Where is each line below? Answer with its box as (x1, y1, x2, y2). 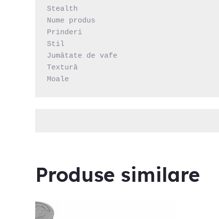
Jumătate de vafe (47, 51, 117, 60)
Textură (47, 63, 78, 72)
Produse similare (35, 162, 200, 187)
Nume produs (47, 16, 95, 25)
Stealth (47, 4, 78, 13)
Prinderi (47, 28, 82, 37)
